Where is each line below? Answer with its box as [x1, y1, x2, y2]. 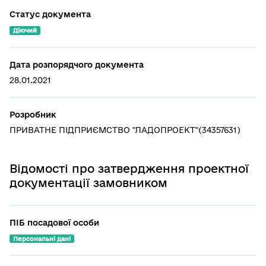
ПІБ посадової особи [9, 217, 99, 227]
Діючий [12, 26, 37, 34]
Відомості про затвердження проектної [9, 161, 249, 175]
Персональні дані [12, 235, 71, 242]
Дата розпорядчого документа [9, 59, 144, 69]
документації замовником [9, 176, 167, 189]
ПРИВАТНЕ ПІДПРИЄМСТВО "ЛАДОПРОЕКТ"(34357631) [9, 125, 240, 135]
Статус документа [9, 9, 91, 19]
